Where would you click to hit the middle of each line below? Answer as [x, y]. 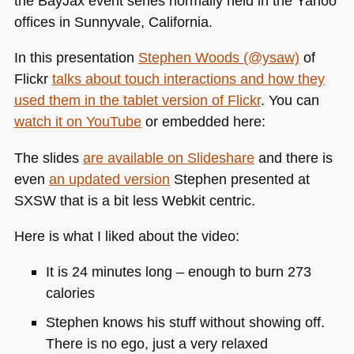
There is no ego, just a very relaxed [156, 343]
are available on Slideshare [168, 157]
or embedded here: [203, 122]
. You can [290, 100]
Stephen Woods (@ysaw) [218, 58]
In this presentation [76, 58]
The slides [48, 157]
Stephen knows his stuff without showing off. [185, 322]
